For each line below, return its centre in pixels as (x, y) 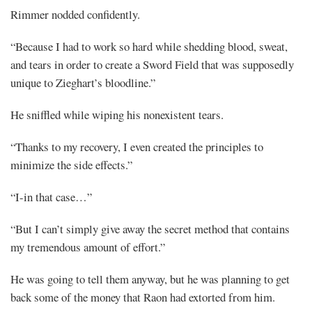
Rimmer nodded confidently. (75, 14)
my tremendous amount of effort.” (88, 247)
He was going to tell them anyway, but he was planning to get (150, 279)
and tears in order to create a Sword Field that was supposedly (152, 64)
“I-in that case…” (51, 196)
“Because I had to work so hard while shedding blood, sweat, (149, 46)
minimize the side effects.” (71, 164)
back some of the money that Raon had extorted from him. (143, 297)
